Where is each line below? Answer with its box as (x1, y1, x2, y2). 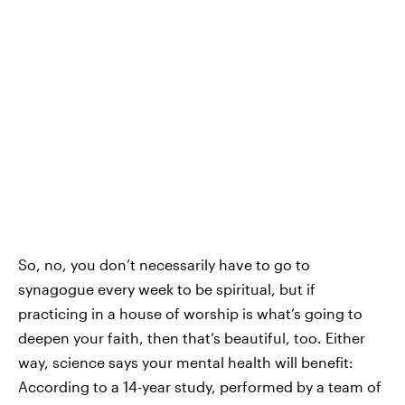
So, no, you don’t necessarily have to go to (18, 255, 310, 273)
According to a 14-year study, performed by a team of (18, 377, 381, 395)
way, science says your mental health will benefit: (18, 353, 353, 371)
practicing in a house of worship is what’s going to (18, 304, 363, 322)
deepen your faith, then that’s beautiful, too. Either (18, 328, 365, 346)
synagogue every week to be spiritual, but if (18, 279, 316, 297)
